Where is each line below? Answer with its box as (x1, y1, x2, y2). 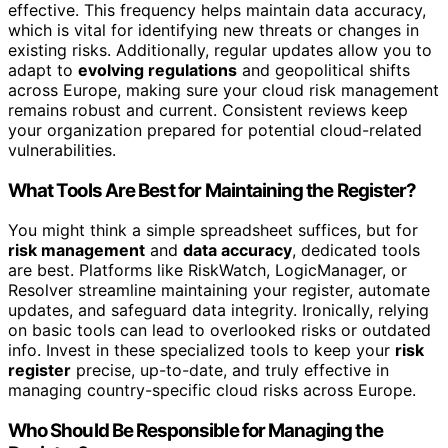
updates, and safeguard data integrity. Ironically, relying (8, 300, 429, 321)
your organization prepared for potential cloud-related (8, 119, 422, 140)
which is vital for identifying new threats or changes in (8, 19, 419, 40)
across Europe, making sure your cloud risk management (8, 79, 439, 100)
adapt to (8, 59, 78, 80)
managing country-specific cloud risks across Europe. (8, 380, 416, 401)
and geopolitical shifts (237, 59, 410, 80)
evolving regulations (78, 59, 237, 80)
